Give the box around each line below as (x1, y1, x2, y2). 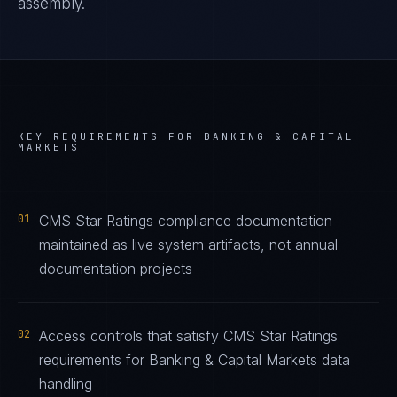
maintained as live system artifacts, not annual (39, 236, 338, 253)
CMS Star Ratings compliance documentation (39, 212, 332, 230)
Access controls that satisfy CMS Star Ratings (39, 327, 338, 345)
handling (39, 375, 92, 393)
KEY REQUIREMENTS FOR (18, 130, 204, 143)
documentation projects (39, 260, 192, 277)
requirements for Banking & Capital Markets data (39, 351, 350, 369)
